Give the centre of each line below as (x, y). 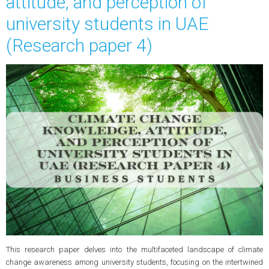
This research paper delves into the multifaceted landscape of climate (134, 250)
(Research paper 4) (79, 45)
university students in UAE (107, 23)
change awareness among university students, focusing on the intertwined (134, 262)
